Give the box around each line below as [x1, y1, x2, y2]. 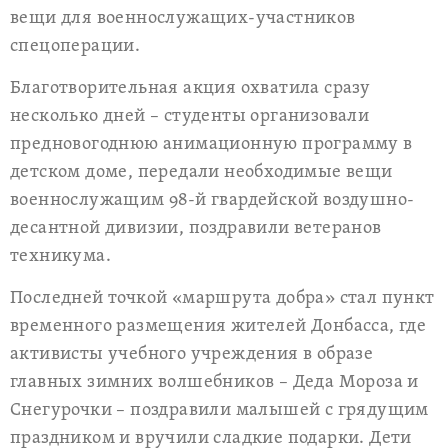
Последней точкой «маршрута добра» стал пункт [10, 287, 435, 310]
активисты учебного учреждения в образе [10, 343, 374, 366]
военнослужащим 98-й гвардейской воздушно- [10, 189, 415, 212]
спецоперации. [10, 35, 141, 58]
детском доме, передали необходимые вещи [10, 161, 393, 184]
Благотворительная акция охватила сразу [10, 77, 371, 100]
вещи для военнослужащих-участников [10, 7, 356, 30]
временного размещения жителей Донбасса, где [10, 315, 427, 338]
